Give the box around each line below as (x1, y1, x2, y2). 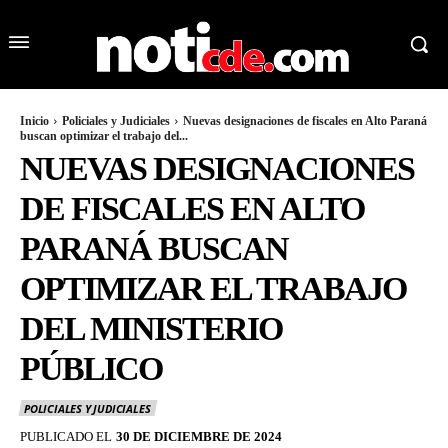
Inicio (20, 114, 49, 129)
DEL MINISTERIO (20, 310, 282, 348)
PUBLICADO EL (20, 428, 112, 444)
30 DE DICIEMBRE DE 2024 (116, 428, 282, 444)
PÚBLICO (20, 350, 162, 388)
